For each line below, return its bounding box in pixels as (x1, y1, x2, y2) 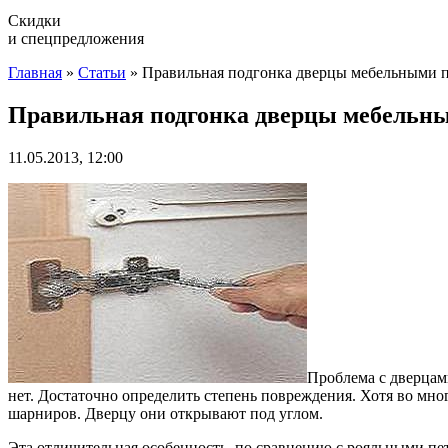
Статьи (78, 64, 126, 81)
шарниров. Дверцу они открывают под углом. (8, 404, 323, 422)
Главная (8, 64, 62, 81)
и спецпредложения (8, 30, 144, 47)
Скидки (8, 12, 61, 29)
